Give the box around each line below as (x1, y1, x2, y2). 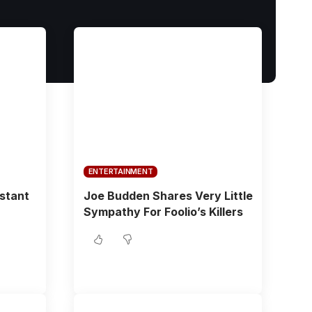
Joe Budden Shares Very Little (83, 189, 253, 203)
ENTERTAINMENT (88, 166, 153, 176)
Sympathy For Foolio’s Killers (83, 205, 243, 219)
